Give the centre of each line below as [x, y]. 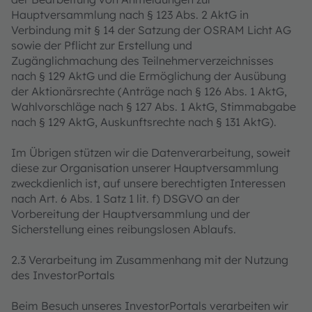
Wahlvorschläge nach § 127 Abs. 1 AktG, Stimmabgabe [154, 107]
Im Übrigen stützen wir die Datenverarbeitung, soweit [151, 153]
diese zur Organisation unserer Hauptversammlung [145, 168]
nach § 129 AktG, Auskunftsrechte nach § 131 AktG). [144, 122]
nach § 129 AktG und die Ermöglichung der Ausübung [149, 76]
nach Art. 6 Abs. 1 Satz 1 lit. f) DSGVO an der [125, 198]
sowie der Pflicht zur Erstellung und [102, 45]
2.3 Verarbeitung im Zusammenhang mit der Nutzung [150, 260]
